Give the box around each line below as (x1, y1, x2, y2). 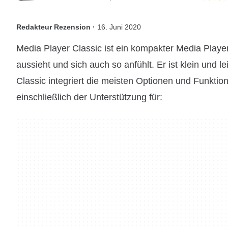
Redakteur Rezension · (16, 23, 97, 31)
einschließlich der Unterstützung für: (16, 92, 162, 102)
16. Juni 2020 (97, 23, 141, 31)
